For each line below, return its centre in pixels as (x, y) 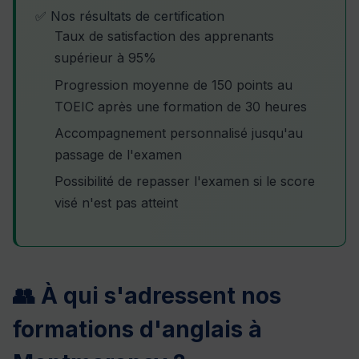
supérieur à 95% (105, 58)
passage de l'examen (118, 155)
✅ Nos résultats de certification (130, 16)
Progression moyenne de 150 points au (173, 85)
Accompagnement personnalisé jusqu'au (179, 133)
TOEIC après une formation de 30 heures (181, 106)
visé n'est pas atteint (116, 203)
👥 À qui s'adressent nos (147, 296)
